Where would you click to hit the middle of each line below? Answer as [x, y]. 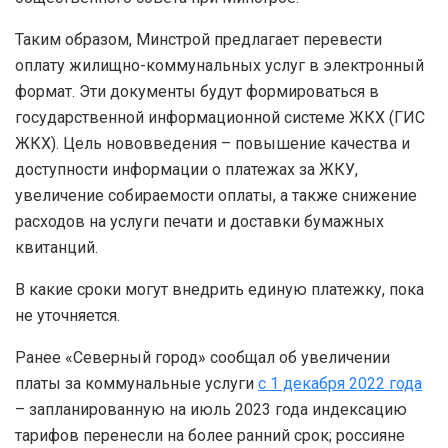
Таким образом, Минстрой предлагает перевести [198, 39]
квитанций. [56, 247]
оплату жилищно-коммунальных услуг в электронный [219, 65]
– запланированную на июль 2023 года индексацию [211, 409]
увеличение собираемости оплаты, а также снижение [216, 195]
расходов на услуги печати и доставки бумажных [199, 221]
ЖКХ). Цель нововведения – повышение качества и [212, 143]
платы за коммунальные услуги [136, 383]
